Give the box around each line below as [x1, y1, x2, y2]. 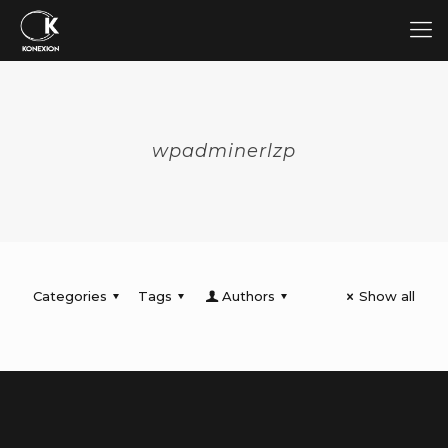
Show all [359, 288, 415, 304]
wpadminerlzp [152, 140, 296, 162]
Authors [221, 288, 275, 304]
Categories [33, 288, 107, 304]
